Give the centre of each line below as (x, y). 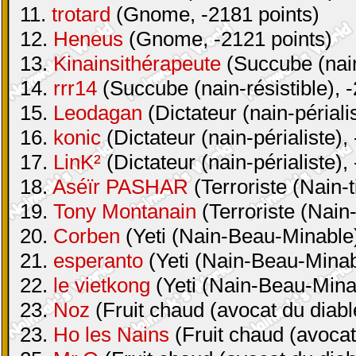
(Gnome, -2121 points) (228, 39)
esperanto (98, 261)
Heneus (88, 39)
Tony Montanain (125, 211)
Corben (87, 236)
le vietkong (102, 285)
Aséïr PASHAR (120, 187)
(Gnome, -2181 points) (215, 14)
